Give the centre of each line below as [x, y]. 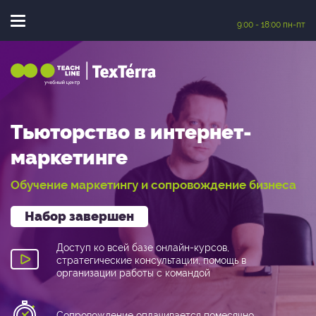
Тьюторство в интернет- [131, 132]
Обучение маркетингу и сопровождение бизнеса [153, 185]
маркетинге [69, 158]
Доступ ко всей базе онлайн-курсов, [143, 248]
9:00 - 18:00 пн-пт [271, 25]
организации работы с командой [133, 273]
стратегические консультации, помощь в [151, 260]
